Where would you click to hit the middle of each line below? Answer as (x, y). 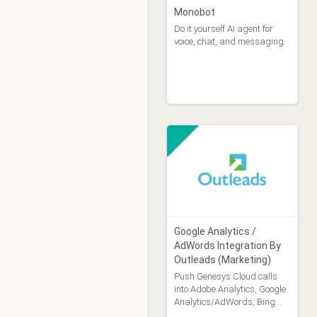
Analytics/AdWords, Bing (224, 302)
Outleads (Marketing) (222, 260)
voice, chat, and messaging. (230, 41)
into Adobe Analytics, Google (230, 289)
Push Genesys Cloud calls (225, 276)
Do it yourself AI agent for (223, 29)
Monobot (194, 12)
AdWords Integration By (227, 246)
